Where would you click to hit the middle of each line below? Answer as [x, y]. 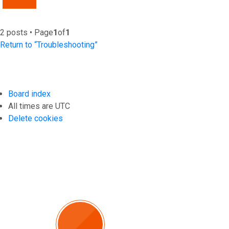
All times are [32, 106]
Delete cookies [36, 118]
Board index [29, 94]
